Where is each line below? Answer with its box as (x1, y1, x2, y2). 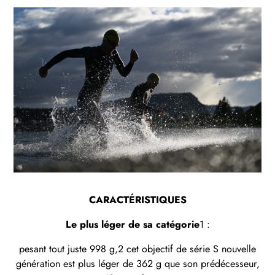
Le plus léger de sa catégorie (65, 217, 199, 231)
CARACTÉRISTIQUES (88, 192, 187, 207)
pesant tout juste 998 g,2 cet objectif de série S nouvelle (19, 241, 256, 256)
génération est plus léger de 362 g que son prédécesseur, (15, 256, 260, 271)
